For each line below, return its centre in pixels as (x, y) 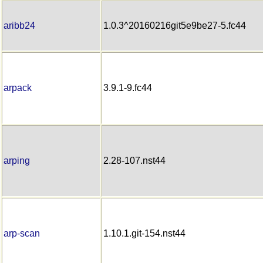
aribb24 (19, 25)
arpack (18, 87)
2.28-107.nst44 (134, 160)
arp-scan (22, 233)
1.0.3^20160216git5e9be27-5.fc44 (175, 25)
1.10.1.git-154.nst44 (144, 233)
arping (17, 160)
